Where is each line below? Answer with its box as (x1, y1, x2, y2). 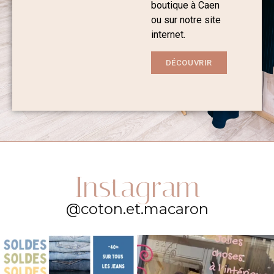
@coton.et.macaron (65, 199, 209, 218)
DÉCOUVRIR (165, 57, 213, 67)
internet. (150, 29, 188, 41)
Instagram (74, 169, 200, 204)
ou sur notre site (150, 14, 221, 26)
